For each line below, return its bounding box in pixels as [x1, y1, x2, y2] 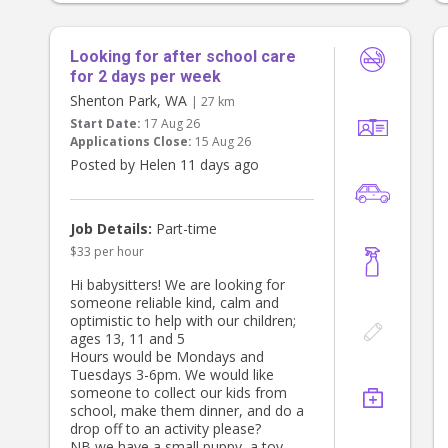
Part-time [152, 219, 217, 239]
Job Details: [70, 219, 152, 239]
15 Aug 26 [195, 133, 251, 151]
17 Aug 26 [144, 115, 200, 133]
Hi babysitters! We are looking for [70, 275, 285, 295]
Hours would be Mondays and [70, 347, 264, 367]
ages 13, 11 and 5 [70, 329, 185, 349]
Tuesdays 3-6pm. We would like [70, 365, 274, 385]
